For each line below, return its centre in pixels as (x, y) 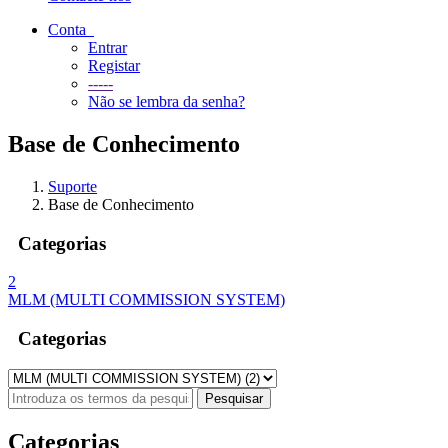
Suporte (72, 186)
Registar (114, 65)
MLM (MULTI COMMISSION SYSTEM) (146, 300)
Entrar (107, 47)
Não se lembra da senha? (166, 101)
